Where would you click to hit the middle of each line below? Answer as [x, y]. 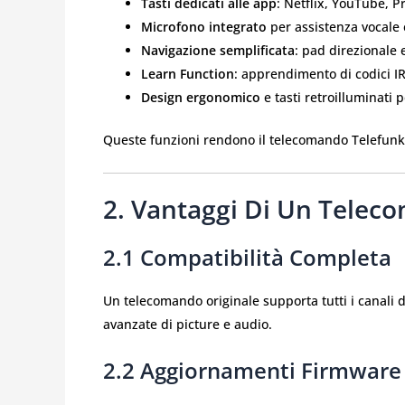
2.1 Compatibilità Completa [247, 257]
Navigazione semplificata [218, 51]
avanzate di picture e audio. [188, 324]
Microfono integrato [204, 27]
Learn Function [188, 74]
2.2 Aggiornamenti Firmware [252, 371]
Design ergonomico [201, 98]
